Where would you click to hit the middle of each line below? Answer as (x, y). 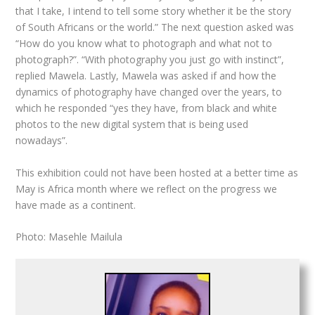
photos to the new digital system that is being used (132, 124)
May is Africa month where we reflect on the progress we (147, 188)
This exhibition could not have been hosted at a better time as (157, 172)
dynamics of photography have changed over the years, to (149, 92)
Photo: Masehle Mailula (69, 237)
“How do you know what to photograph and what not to (144, 44)
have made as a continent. (76, 205)
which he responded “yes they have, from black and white (147, 108)
